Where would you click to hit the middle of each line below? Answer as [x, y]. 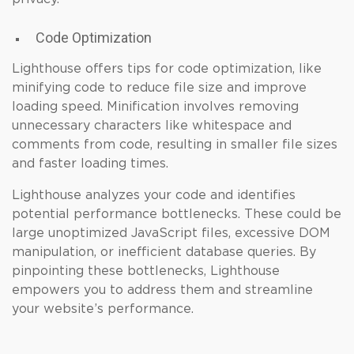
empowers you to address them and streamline [162, 290]
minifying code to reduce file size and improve [159, 88]
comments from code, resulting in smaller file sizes [175, 145]
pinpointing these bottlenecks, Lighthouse [146, 271]
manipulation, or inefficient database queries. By [164, 252]
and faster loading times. [90, 164]
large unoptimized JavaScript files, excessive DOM [171, 233]
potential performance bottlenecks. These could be [177, 214]
